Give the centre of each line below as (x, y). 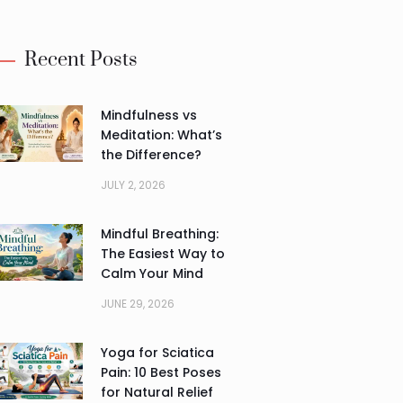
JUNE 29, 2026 (137, 303)
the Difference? (151, 154)
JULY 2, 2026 (133, 184)
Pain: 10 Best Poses (161, 372)
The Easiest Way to (162, 253)
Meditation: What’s (161, 134)
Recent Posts (81, 59)
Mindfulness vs (148, 115)
